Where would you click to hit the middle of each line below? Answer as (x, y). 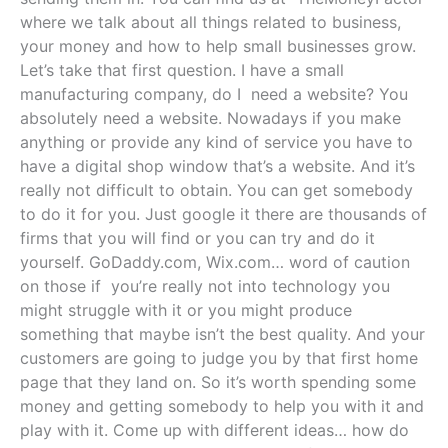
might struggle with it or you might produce (186, 310)
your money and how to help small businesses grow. (218, 46)
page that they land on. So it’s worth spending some (218, 382)
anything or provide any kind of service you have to (216, 142)
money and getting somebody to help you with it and (222, 406)
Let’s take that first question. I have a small (182, 70)
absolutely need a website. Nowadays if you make (210, 118)
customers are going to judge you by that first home (219, 358)
